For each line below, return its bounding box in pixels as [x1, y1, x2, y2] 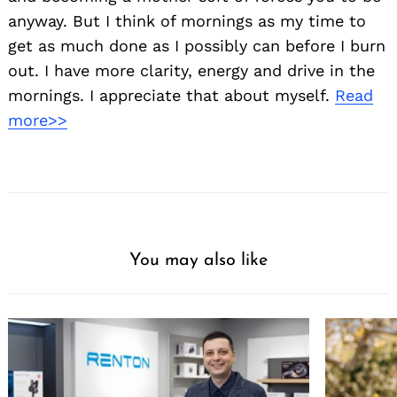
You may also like [129, 252, 268, 270]
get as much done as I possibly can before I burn [8, 36, 385, 56]
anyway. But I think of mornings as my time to [8, 12, 366, 31]
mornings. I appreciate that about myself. [8, 86, 335, 105]
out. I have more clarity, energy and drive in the [8, 61, 375, 81]
